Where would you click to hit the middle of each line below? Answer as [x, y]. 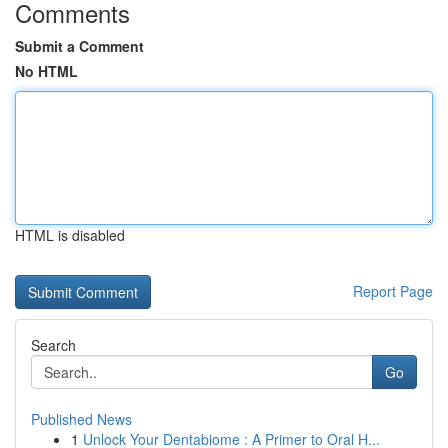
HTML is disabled [70, 235]
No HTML [46, 71]
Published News [81, 419]
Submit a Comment [79, 46]
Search [53, 345]
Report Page [393, 291]
